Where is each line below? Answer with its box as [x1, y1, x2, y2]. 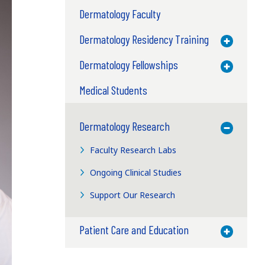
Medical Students [79, 82, 147, 97]
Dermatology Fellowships [79, 57, 178, 72]
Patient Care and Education [79, 222, 189, 237]
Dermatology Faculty [79, 6, 160, 21]
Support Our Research [90, 189, 176, 201]
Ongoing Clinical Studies [90, 166, 182, 178]
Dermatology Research [79, 118, 170, 133]
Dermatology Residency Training [79, 31, 209, 46]
